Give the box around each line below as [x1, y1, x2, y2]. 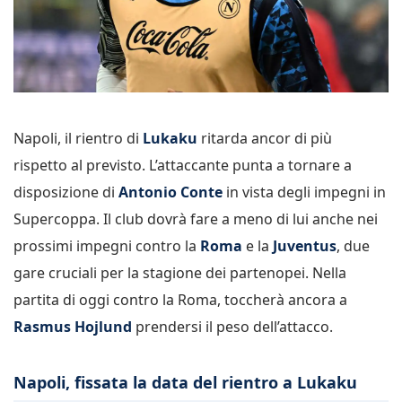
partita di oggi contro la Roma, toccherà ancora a [13, 289, 347, 310]
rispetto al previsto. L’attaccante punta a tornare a [13, 154, 352, 175]
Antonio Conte [118, 181, 223, 202]
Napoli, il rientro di [13, 127, 143, 148]
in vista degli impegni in [223, 181, 386, 202]
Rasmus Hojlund [13, 316, 132, 336]
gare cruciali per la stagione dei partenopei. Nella [13, 262, 346, 283]
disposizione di [13, 181, 118, 202]
